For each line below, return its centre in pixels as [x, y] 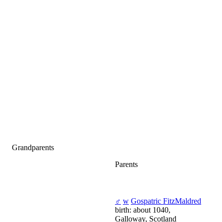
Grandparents [33, 148]
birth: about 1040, [143, 210]
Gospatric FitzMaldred [166, 201]
